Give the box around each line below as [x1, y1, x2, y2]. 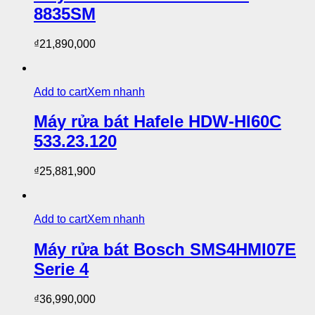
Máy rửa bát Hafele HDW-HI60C [34, 112, 281, 131]
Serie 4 [34, 259, 89, 279]
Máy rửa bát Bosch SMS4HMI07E [34, 240, 296, 259]
